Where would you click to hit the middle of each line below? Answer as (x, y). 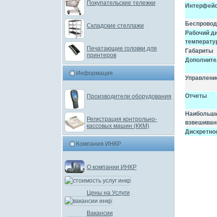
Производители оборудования (129, 96)
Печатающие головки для (122, 48)
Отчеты (196, 96)
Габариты (199, 51)
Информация (94, 73)
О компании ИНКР (112, 167)
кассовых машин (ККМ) (118, 126)
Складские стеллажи (115, 26)
